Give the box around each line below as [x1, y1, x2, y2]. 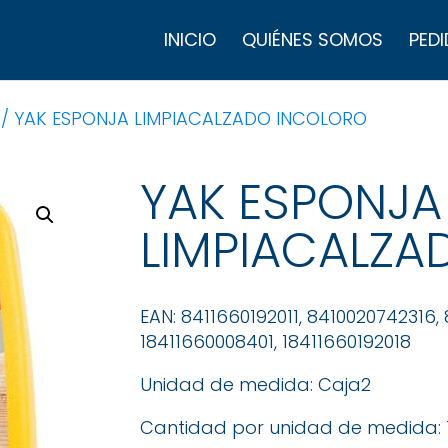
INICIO [164, 27, 216, 52]
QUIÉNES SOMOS [242, 27, 383, 52]
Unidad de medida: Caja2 [140, 372, 372, 398]
